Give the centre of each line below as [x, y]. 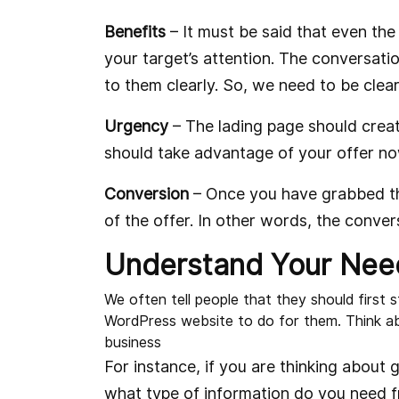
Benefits [135, 32]
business [133, 342]
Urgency [136, 126]
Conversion [147, 194]
